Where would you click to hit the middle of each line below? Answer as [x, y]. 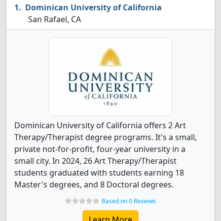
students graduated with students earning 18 [99, 173]
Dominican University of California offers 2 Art [100, 125]
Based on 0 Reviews [129, 201]
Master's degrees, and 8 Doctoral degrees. [94, 184]
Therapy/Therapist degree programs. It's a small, [106, 137]
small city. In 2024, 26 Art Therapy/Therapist [95, 161]
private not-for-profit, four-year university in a [100, 149]
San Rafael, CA [54, 19]
